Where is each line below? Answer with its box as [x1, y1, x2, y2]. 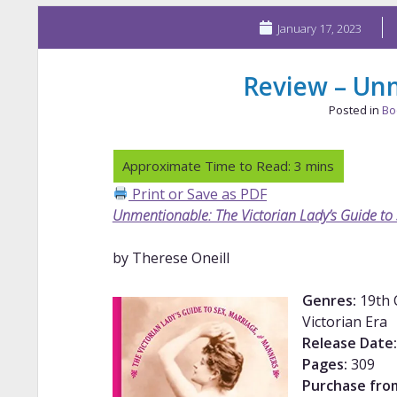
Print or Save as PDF [128, 183, 267, 204]
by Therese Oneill [112, 247, 230, 268]
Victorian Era [301, 311, 387, 331]
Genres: [301, 290, 356, 310]
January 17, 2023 [277, 19, 362, 36]
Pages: [301, 354, 347, 374]
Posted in [329, 101, 382, 118]
